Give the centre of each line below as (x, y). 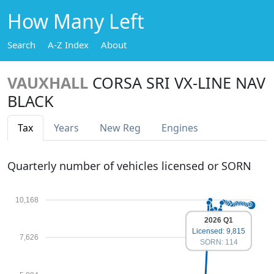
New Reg (120, 128)
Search (21, 45)
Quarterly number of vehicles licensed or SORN (129, 166)
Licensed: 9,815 (219, 231)
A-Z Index (68, 45)
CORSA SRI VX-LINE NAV (179, 83)
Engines (180, 128)
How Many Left (76, 21)
